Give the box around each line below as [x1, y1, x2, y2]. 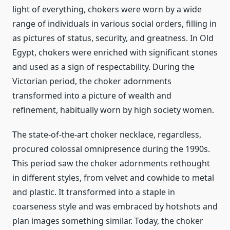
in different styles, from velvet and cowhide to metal [12, 172, 214, 184]
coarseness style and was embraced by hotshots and [12, 201, 218, 213]
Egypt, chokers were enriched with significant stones [12, 47, 218, 59]
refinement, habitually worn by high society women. [12, 104, 214, 116]
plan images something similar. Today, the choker [12, 215, 203, 227]
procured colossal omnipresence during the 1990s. [12, 143, 210, 155]
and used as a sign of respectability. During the [12, 61, 195, 73]
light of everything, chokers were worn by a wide [12, 4, 202, 15]
